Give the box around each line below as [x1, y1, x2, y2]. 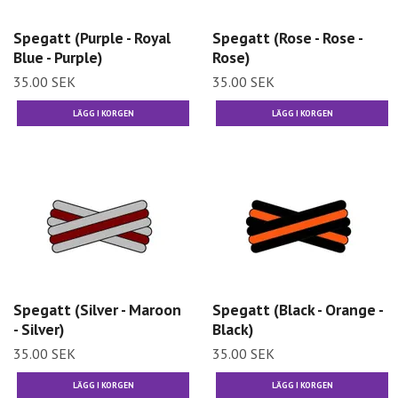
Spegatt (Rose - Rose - [212, 27, 362, 48]
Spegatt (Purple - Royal [13, 27, 171, 48]
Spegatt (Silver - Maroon [13, 299, 181, 321]
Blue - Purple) [13, 46, 102, 68]
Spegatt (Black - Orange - [212, 299, 383, 321]
